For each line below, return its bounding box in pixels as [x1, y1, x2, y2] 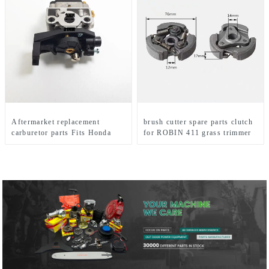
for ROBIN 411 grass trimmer [144, 128, 252, 137]
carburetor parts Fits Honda [11, 128, 112, 137]
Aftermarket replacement [11, 117, 100, 126]
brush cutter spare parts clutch [144, 117, 253, 126]
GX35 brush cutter [11, 139, 79, 148]
